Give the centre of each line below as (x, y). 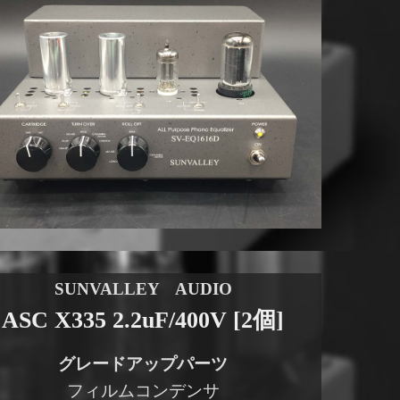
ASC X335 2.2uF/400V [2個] (143, 321)
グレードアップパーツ (143, 364)
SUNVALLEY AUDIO (143, 289)
